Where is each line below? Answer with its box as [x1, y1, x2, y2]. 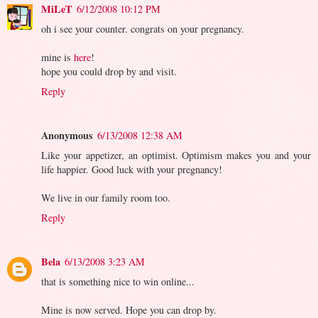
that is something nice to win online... [41, 274, 194, 288]
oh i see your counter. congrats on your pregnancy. [41, 21, 244, 35]
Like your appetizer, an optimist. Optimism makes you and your [41, 148, 311, 162]
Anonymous [41, 127, 93, 143]
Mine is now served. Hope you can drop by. [41, 302, 216, 317]
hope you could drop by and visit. [41, 64, 177, 78]
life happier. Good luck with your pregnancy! [41, 162, 222, 176]
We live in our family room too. [41, 190, 170, 204]
